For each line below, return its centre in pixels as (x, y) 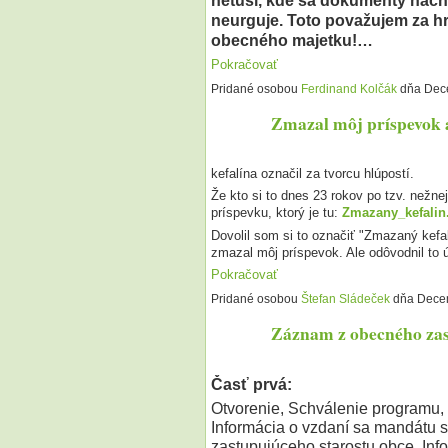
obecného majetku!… (291, 40)
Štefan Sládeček (345, 299)
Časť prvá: (251, 384)
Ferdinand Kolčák (348, 89)
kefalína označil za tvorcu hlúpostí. (312, 174)
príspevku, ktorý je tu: (276, 213)
